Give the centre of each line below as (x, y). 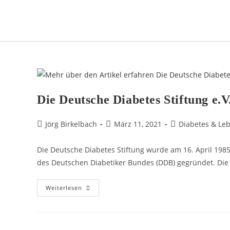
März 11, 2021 (138, 124)
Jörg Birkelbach (71, 124)
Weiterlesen (64, 187)
